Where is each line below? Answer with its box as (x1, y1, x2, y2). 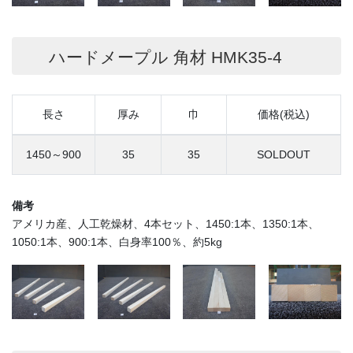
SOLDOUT (257, 148, 310, 162)
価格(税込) (258, 108, 310, 121)
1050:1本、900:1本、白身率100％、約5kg (12, 236, 222, 249)
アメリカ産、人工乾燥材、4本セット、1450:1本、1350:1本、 (12, 217, 319, 231)
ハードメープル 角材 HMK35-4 (43, 47, 282, 66)
